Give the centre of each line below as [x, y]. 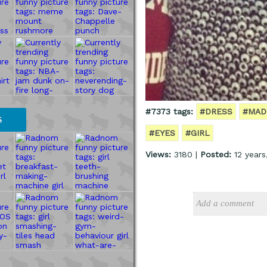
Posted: [216, 154]
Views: [158, 154]
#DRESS [216, 111]
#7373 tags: [169, 111]
